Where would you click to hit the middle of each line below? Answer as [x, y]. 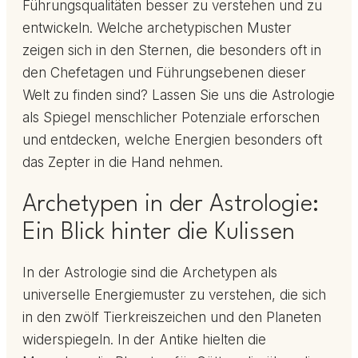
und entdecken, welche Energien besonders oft [172, 140]
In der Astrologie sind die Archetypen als [150, 273]
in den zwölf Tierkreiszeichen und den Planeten [172, 318]
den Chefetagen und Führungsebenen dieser [164, 73]
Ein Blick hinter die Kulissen [159, 233]
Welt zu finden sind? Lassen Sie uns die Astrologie [179, 95]
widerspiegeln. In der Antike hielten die [144, 340]
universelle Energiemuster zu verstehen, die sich [174, 295]
